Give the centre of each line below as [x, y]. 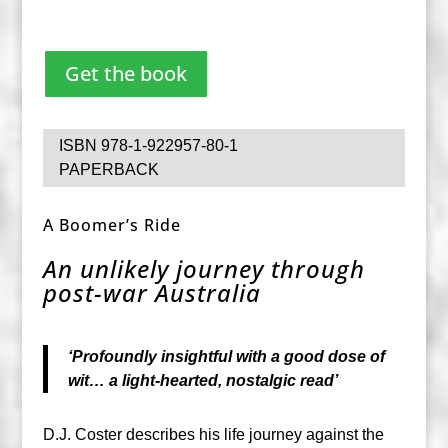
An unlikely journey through [203, 268]
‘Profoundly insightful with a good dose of [226, 356]
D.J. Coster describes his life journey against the [213, 434]
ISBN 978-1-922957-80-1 [148, 145]
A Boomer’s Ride [111, 224]
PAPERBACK [108, 169]
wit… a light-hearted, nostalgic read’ [202, 380]
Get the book [125, 73]
